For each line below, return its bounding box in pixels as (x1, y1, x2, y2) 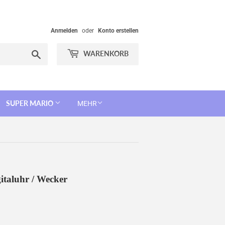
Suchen (41, 49, 64, 57)
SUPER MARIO (6, 99, 55, 107)
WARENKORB (82, 49, 129, 58)
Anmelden (51, 27, 78, 34)
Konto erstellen (98, 27, 139, 34)
